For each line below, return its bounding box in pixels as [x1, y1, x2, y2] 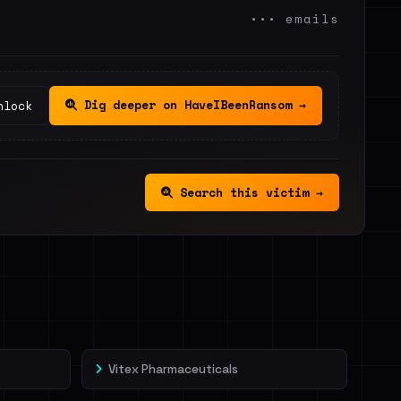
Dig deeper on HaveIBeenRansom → [77, 96, 306, 114]
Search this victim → [173, 183, 323, 201]
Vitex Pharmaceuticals [108, 362, 238, 377]
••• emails [250, 10, 339, 28]
